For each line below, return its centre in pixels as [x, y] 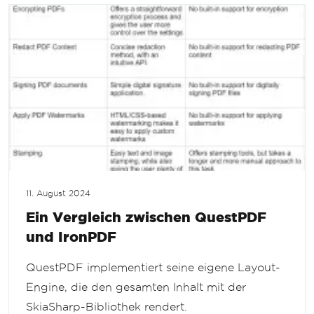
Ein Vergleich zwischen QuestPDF [146, 217]
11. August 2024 [58, 194]
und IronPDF [71, 237]
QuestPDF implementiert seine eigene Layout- [153, 268]
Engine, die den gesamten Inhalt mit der [136, 287]
